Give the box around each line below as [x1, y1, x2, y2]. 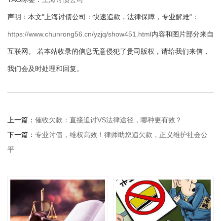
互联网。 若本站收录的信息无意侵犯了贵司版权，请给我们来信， [7, 47, 210, 56]
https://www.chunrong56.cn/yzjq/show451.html [7, 30, 151, 38]
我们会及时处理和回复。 [7, 65, 83, 73]
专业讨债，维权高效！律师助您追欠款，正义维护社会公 [35, 131, 208, 139]
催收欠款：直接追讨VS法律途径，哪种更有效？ [35, 116, 182, 124]
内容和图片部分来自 [151, 30, 214, 38]
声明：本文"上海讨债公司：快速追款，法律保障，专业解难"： [7, 13, 199, 21]
